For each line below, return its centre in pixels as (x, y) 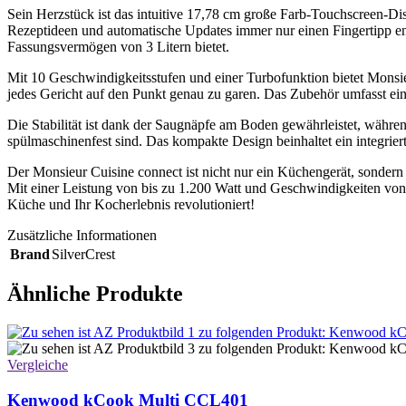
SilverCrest (83, 254)
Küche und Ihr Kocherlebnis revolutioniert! (131, 204)
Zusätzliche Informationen (82, 235)
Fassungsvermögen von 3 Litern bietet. (118, 46)
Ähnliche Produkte (95, 294)
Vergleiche (38, 365)
